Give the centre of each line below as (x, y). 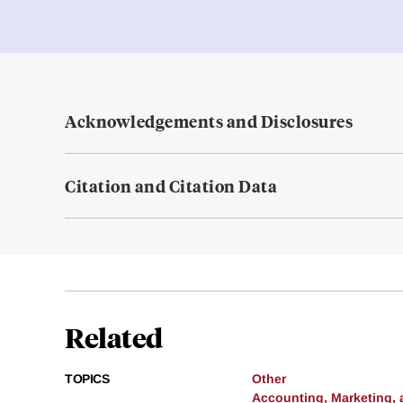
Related (114, 337)
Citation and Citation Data (171, 186)
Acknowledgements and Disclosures (209, 121)
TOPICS (87, 379)
